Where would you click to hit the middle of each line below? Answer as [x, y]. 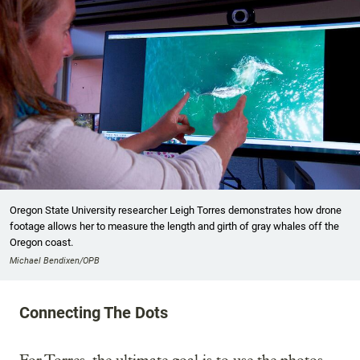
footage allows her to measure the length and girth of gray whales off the [174, 226]
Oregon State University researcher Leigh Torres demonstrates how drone [176, 210]
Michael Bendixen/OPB [55, 260]
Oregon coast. [41, 242]
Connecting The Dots [94, 312]
